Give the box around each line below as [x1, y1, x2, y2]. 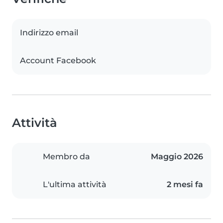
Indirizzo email [20, 28, 78, 38]
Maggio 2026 [151, 152, 203, 162]
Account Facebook [20, 56, 96, 66]
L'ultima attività [43, 180, 107, 190]
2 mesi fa [167, 180, 203, 190]
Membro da [43, 152, 90, 162]
